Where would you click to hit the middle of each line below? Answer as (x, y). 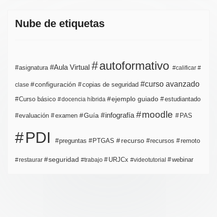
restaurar (31, 160)
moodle (158, 115)
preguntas (73, 141)
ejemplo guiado (135, 99)
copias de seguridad (110, 85)
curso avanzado (171, 84)
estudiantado (181, 99)
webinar (181, 160)
